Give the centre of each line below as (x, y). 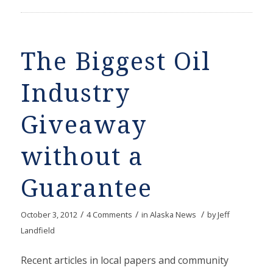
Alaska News (173, 215)
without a (82, 157)
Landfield (37, 231)
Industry (75, 94)
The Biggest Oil (115, 62)
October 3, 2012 (49, 215)
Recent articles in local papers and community (124, 260)
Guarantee (86, 189)
